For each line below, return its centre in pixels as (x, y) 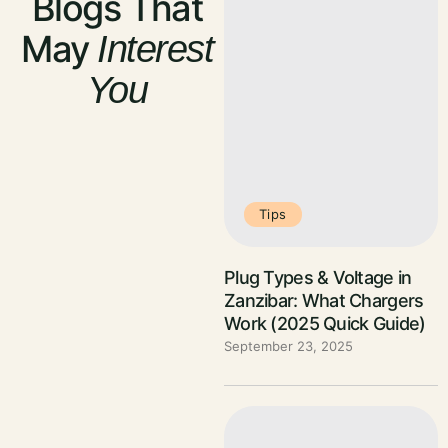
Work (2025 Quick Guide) (325, 323)
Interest (155, 48)
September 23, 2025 (288, 345)
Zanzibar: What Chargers (324, 300)
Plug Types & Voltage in (318, 277)
